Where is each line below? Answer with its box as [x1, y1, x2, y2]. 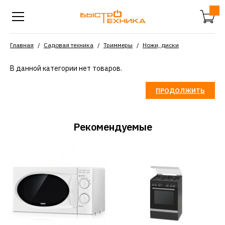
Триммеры [103, 41, 133, 49]
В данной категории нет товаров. [10, 64, 122, 73]
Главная [10, 41, 34, 49]
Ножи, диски [143, 41, 179, 49]
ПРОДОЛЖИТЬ [156, 86, 205, 95]
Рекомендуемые [73, 120, 152, 134]
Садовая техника [44, 41, 93, 49]
